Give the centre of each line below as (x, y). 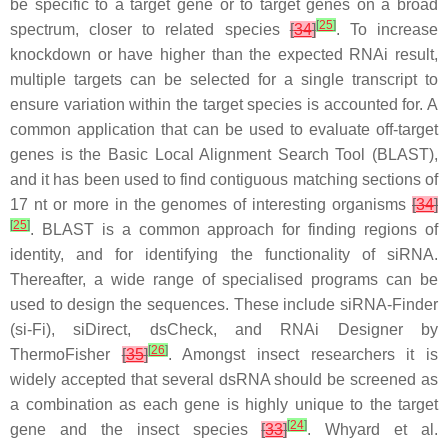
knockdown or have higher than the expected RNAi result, (224, 54)
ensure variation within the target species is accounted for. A (224, 104)
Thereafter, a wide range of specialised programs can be (224, 279)
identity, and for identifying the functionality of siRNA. (224, 254)
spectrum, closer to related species (150, 29)
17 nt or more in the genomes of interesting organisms (211, 204)
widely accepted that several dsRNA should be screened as (224, 379)
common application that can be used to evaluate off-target (224, 129)
